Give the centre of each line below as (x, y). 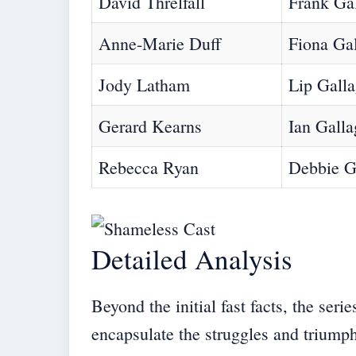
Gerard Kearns (150, 126)
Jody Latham (144, 85)
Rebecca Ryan (149, 168)
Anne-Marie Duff (160, 44)
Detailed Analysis (192, 259)
